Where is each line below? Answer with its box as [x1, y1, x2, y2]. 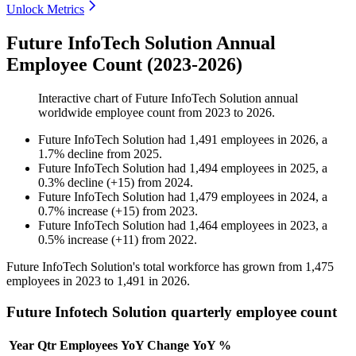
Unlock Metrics [6, 2, 84, 17]
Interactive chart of [38, 91, 135, 106]
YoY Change [121, 338, 189, 352]
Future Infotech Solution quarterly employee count [6, 303, 337, 320]
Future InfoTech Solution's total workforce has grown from [6, 260, 305, 274]
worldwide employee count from [38, 106, 205, 120]
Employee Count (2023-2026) [6, 54, 242, 75]
